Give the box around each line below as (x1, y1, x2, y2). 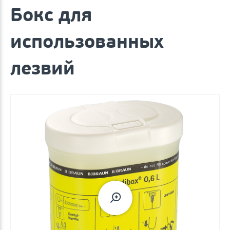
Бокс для (10, 3, 92, 26)
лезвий (10, 56, 75, 80)
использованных (10, 29, 164, 53)
